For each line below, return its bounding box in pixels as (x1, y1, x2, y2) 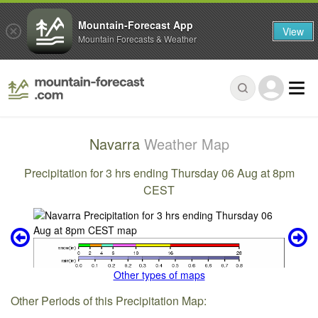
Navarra (89, 133, 144, 155)
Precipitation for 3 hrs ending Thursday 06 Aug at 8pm (23, 164, 295, 181)
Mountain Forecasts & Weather (78, 32, 197, 45)
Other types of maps (113, 268, 205, 283)
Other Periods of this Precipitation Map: (11, 292, 207, 309)
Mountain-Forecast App (78, 17, 193, 32)
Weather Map (143, 133, 229, 155)
